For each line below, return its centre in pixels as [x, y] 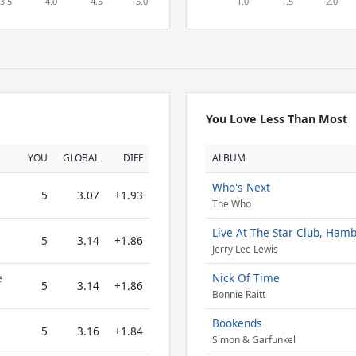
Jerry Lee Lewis [245, 250]
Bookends [237, 323]
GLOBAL [81, 158]
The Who [231, 204]
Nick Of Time [246, 278]
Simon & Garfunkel [253, 340]
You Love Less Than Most [276, 119]
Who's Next [241, 187]
